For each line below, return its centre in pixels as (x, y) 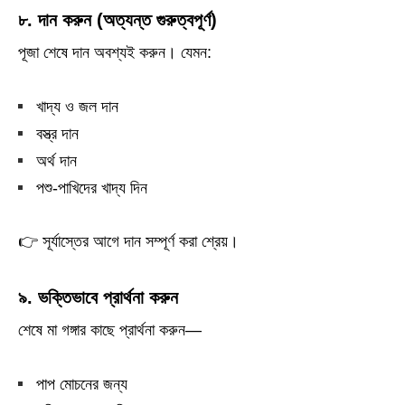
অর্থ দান (57, 161)
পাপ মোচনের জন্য (82, 384)
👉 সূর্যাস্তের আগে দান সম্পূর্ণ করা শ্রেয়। (128, 241)
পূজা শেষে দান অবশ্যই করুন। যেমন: (115, 52)
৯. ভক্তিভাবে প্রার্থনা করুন (98, 297)
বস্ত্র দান (57, 134)
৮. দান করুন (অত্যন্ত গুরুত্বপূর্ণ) (118, 20)
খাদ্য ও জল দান (77, 107)
